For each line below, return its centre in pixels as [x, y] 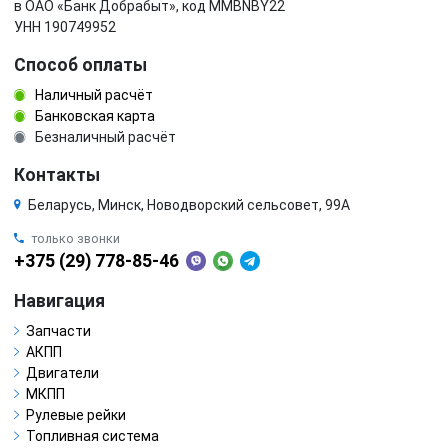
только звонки [75, 238]
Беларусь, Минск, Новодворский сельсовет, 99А [189, 204]
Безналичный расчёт [104, 136]
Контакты [57, 174]
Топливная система [92, 435]
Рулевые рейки [76, 414]
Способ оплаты [80, 64]
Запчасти [58, 330]
